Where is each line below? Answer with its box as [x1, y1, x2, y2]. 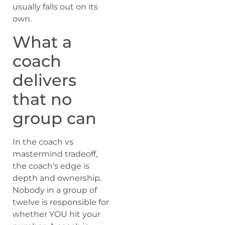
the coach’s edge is [13, 161, 89, 171]
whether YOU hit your [13, 209, 100, 219]
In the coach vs [13, 137, 73, 147]
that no [13, 89, 72, 109]
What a [13, 32, 72, 52]
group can [13, 108, 96, 128]
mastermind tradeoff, [13, 149, 97, 159]
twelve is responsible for [13, 197, 109, 207]
